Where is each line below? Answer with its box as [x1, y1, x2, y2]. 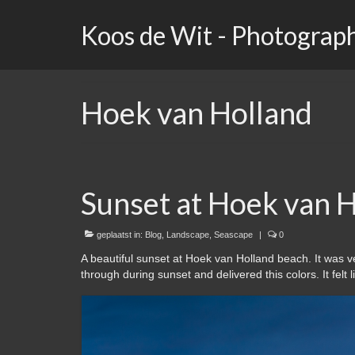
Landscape [166, 230, 209, 239]
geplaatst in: [94, 230, 145, 239]
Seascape [214, 230, 253, 239]
